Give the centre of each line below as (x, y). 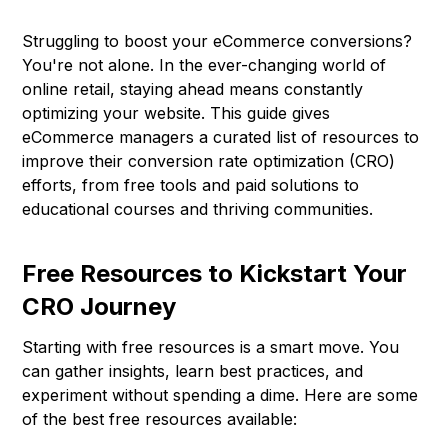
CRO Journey (99, 307)
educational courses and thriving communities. (198, 209)
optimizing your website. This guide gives (176, 113)
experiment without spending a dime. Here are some (220, 395)
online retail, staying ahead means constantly (193, 89)
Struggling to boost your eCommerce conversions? (217, 41)
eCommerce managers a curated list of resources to (221, 137)
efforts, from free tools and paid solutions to (191, 185)
